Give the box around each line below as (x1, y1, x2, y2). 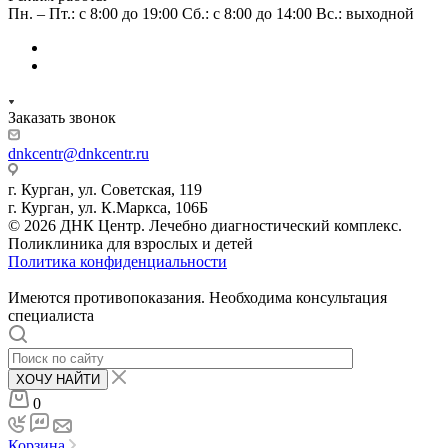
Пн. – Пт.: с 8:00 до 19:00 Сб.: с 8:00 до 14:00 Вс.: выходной (8, 4, 414, 22)
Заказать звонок (8, 108, 116, 126)
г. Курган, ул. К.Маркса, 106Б (8, 198, 208, 216)
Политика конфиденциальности (8, 252, 227, 270)
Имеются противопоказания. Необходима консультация (8, 288, 387, 306)
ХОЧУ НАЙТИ (16, 371, 100, 387)
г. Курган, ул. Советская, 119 (8, 180, 202, 198)
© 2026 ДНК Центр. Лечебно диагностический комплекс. (8, 216, 402, 234)
